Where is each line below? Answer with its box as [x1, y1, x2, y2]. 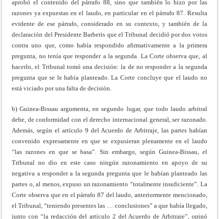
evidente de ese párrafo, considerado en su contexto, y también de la [12, 20, 207, 28]
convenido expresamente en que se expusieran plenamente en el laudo [12, 137, 207, 145]
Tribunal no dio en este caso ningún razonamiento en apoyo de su [12, 159, 207, 167]
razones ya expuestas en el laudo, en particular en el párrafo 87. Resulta [12, 9, 207, 17]
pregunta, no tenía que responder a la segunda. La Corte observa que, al [12, 52, 207, 60]
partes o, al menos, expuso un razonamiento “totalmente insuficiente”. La [12, 180, 207, 188]
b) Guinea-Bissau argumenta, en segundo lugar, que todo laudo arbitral [12, 105, 207, 113]
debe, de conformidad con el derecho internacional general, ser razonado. [12, 116, 207, 124]
